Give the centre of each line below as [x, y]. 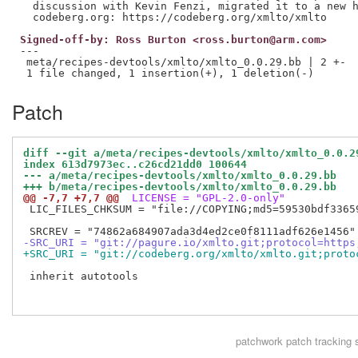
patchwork [259, 341]
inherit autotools [81, 276]
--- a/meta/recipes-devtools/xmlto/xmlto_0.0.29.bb [180, 176]
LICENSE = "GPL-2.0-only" [205, 198]
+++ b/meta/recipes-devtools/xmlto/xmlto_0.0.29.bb [180, 187]
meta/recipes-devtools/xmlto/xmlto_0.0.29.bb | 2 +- [183, 62]
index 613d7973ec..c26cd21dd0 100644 [135, 165]
